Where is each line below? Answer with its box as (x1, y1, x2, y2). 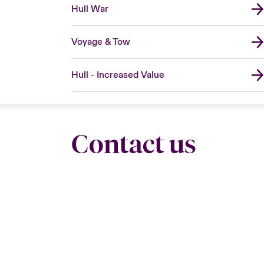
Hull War (71, 2, 108, 15)
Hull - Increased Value (71, 68, 164, 81)
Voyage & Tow (71, 35, 130, 48)
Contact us (71, 128, 196, 160)
